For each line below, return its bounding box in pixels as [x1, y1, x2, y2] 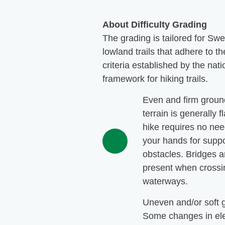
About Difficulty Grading [102, 20, 207, 30]
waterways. [142, 176, 188, 186]
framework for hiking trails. [102, 74, 208, 84]
